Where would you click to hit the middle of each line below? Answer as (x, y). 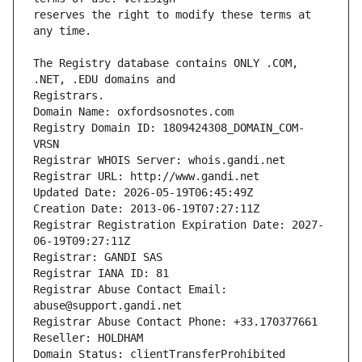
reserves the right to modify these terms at (172, 15)
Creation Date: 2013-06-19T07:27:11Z (146, 209)
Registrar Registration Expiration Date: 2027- (179, 225)
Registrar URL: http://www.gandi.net (146, 177)
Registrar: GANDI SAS (98, 257)
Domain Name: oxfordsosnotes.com (133, 112)
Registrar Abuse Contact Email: (130, 290)
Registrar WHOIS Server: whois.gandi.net (159, 160)
